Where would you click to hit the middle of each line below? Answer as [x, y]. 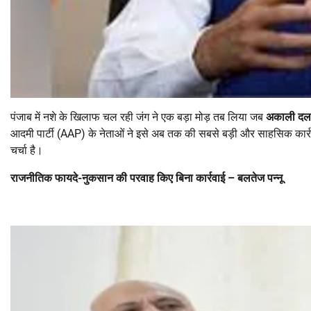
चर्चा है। [27, 151]
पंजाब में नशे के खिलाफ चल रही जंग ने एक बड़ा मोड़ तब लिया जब [138, 117]
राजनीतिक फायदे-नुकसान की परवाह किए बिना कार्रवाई [119, 178]
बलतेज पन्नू [260, 178]
